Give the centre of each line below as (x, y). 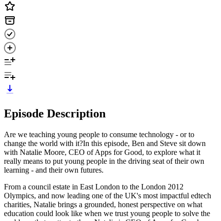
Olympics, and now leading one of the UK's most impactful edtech (108, 195)
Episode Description (55, 113)
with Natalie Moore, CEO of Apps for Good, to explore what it (102, 152)
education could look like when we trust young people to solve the (107, 213)
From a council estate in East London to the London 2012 (94, 186)
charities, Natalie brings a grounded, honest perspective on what (103, 204)
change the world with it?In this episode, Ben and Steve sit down (105, 143)
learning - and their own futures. (54, 170)
